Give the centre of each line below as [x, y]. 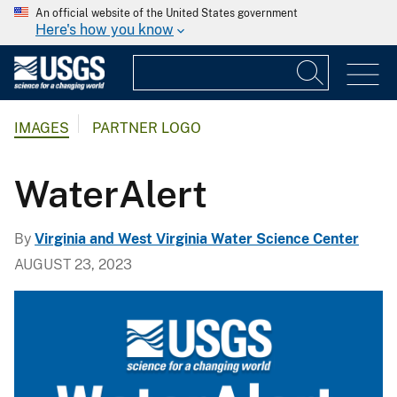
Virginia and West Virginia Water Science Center [197, 238]
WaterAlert [111, 193]
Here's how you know [105, 30]
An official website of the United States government [167, 13]
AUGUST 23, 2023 [73, 264]
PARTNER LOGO [147, 128]
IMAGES [42, 128]
